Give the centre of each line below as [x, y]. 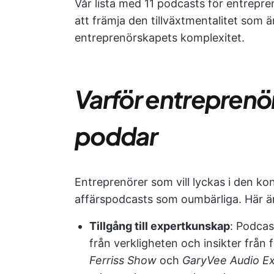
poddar [116, 135]
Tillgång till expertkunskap [160, 226]
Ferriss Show [123, 260]
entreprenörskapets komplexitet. [160, 38]
